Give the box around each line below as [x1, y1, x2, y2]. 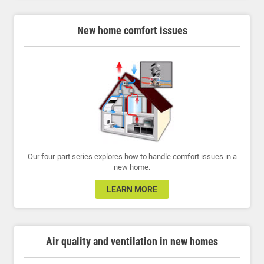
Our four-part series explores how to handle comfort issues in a [27, 151, 237, 161]
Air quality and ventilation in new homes [46, 235, 218, 247]
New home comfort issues [77, 24, 187, 37]
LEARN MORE [107, 184, 157, 194]
